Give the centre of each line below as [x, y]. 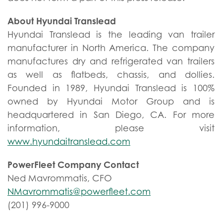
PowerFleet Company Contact [73, 165]
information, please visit [111, 128]
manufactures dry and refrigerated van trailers [111, 61]
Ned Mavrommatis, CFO [61, 178]
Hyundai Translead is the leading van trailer [111, 34]
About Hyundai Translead [62, 21]
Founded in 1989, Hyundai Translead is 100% [111, 88]
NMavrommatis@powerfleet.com [79, 192]
